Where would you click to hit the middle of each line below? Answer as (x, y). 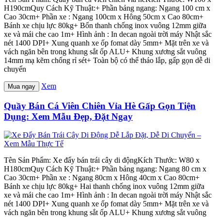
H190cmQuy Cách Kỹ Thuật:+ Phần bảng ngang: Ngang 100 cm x (107, 8)
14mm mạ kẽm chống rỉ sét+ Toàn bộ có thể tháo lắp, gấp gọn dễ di (107, 60)
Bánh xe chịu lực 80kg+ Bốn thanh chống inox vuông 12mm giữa (105, 25)
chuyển (15, 69)
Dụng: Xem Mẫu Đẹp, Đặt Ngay (68, 116)
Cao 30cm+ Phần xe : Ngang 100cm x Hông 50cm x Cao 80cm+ (104, 16)
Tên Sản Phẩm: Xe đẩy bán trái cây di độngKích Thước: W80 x (102, 160)
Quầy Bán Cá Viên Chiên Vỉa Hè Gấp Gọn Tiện (100, 106)
